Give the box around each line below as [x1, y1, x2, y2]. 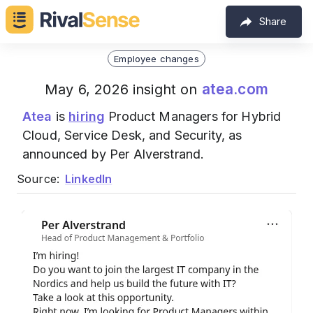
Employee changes [114, 52, 199, 64]
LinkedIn [65, 172, 112, 186]
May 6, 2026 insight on [45, 81, 202, 98]
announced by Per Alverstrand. [22, 147, 205, 161]
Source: [17, 172, 60, 186]
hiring [68, 109, 105, 124]
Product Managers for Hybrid [105, 109, 282, 124]
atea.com [201, 80, 268, 98]
